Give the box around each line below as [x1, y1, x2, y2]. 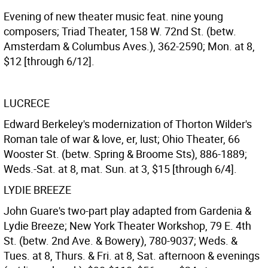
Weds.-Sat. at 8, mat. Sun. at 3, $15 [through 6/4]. [4, 162, 237, 176]
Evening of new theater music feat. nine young [4, 9, 223, 23]
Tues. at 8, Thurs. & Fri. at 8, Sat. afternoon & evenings [4, 248, 260, 263]
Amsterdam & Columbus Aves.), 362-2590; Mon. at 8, [4, 39, 255, 53]
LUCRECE [4, 96, 50, 110]
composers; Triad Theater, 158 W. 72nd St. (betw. [4, 24, 236, 38]
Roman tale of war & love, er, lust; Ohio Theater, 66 [4, 132, 240, 146]
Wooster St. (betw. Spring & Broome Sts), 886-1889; [4, 147, 247, 161]
